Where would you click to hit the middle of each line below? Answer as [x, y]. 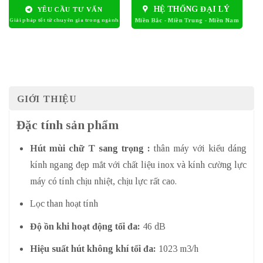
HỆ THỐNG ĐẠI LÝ [192, 9]
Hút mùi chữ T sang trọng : [90, 148]
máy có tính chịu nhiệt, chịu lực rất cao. [103, 181]
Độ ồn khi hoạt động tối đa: [85, 226]
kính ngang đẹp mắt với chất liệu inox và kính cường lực [138, 164]
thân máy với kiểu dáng [198, 148]
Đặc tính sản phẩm [68, 125]
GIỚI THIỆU [47, 99]
